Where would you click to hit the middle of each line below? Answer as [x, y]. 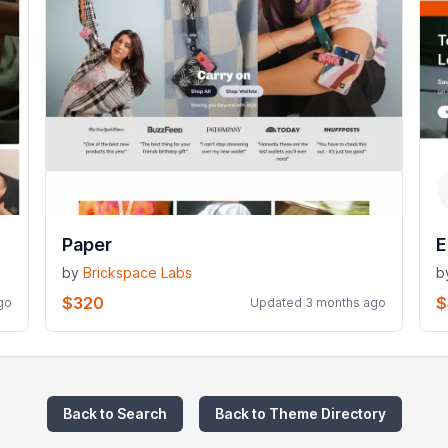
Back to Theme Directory [300, 413]
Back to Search [114, 413]
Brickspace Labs [138, 272]
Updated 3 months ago [317, 302]
